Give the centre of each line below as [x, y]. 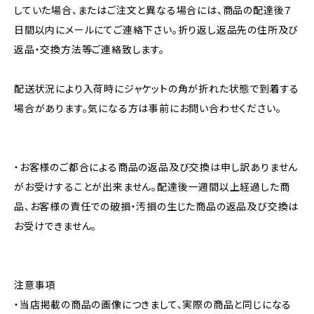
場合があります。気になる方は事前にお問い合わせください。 [148, 108]
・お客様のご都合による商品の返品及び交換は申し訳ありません [156, 167]
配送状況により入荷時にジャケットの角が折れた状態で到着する [157, 89]
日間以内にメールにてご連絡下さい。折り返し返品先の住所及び [157, 30]
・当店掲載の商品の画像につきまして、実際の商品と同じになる [153, 305]
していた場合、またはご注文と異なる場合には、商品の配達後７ [153, 10]
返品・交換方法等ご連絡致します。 [89, 49]
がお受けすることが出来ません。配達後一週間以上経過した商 [152, 187]
